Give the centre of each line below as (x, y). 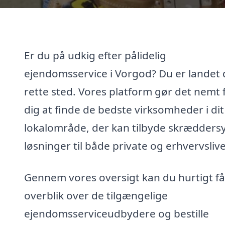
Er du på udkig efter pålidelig (95, 55)
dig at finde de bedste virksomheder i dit (124, 109)
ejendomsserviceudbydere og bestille (117, 214)
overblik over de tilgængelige (96, 196)
